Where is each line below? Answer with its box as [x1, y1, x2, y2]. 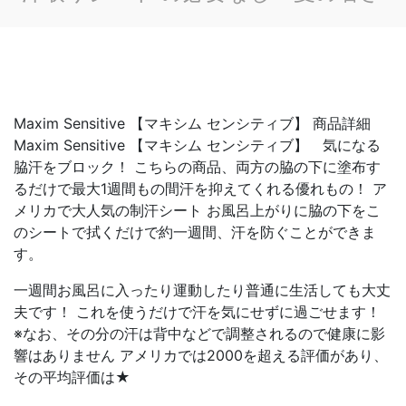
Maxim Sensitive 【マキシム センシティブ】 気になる [14, 136, 381, 154]
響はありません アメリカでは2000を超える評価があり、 [14, 346, 388, 364]
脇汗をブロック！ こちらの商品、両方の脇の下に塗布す [14, 158, 381, 176]
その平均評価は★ [14, 368, 130, 386]
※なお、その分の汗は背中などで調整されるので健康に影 [14, 324, 385, 343]
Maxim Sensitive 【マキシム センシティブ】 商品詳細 [14, 114, 371, 132]
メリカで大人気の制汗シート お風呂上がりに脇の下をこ [14, 201, 381, 219]
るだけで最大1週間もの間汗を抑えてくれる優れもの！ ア [14, 179, 387, 198]
